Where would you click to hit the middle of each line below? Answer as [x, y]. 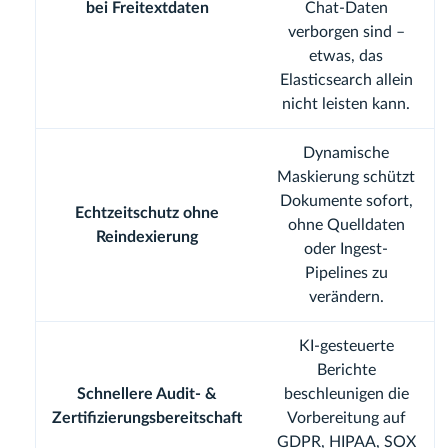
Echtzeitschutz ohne [147, 213]
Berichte [346, 370]
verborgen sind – [346, 32]
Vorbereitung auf [346, 418]
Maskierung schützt [346, 177]
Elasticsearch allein [346, 80]
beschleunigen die [346, 394]
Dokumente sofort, [346, 201]
